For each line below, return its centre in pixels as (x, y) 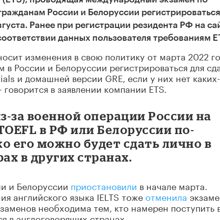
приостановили (104, 185)
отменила (166, 196)
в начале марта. (172, 185)
